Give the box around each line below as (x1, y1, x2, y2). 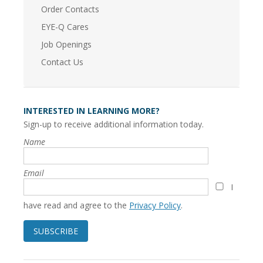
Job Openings (41, 38, 92, 50)
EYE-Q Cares (41, 21, 89, 32)
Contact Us (41, 56, 83, 68)
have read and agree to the (23, 199, 129, 211)
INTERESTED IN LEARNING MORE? (23, 104, 160, 116)
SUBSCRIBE (33, 225, 78, 237)
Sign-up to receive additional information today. (23, 118, 204, 130)
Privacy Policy (129, 199, 181, 211)
